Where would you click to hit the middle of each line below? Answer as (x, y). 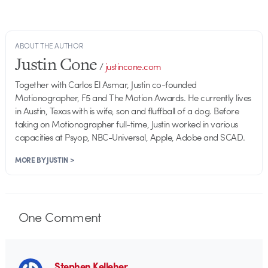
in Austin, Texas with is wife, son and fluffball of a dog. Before (127, 110)
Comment (71, 216)
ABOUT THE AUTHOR (49, 45)
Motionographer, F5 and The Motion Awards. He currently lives (133, 97)
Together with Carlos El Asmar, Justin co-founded (106, 84)
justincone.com (133, 66)
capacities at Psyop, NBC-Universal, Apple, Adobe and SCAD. (130, 137)
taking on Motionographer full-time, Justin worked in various (127, 124)
